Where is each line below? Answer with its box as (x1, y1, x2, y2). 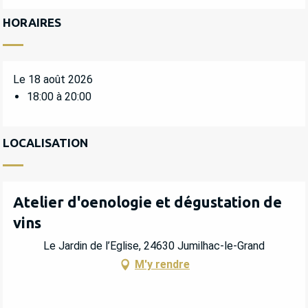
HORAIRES (3, 15, 61, 29)
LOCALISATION (3, 135, 88, 149)
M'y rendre (135, 258, 190, 272)
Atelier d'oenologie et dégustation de (13, 192, 282, 210)
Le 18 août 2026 (13, 72, 93, 86)
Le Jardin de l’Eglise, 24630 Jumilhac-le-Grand (43, 239, 265, 253)
